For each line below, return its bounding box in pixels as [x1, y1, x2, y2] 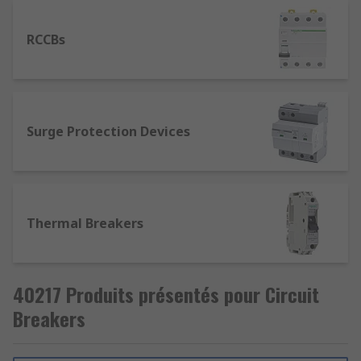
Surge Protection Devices [27, 122, 190, 140]
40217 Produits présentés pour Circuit [13, 280, 319, 309]
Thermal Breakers [27, 214, 143, 232]
